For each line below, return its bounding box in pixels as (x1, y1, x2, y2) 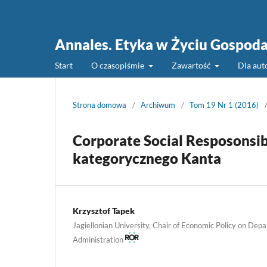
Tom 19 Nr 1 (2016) (190, 100, 259, 110)
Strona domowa (73, 100, 126, 110)
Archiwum (141, 100, 175, 110)
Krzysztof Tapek (73, 205, 135, 216)
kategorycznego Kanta (73, 149, 221, 167)
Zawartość (171, 60, 213, 70)
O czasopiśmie (91, 60, 146, 70)
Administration (73, 234, 125, 244)
